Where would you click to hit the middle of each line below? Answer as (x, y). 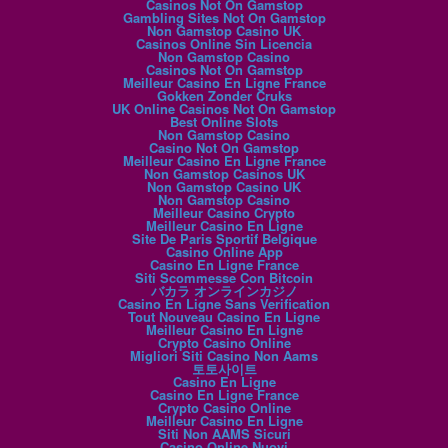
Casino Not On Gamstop (224, 148)
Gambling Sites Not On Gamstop (224, 18)
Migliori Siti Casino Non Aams (224, 356)
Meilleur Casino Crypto (224, 213)
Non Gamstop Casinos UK (224, 174)
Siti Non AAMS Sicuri (224, 434)
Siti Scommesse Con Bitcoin (224, 278)
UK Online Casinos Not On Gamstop (224, 109)
